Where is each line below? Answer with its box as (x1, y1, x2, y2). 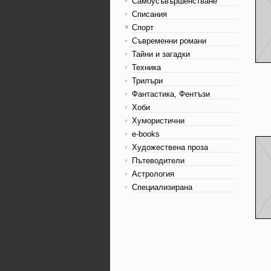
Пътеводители (132, 156, 184, 165)
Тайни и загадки (132, 50, 190, 59)
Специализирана (132, 183, 192, 192)
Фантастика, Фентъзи (132, 90, 210, 99)
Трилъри (132, 76, 163, 85)
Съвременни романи (132, 36, 206, 45)
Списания (132, 10, 167, 19)
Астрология (132, 169, 174, 178)
